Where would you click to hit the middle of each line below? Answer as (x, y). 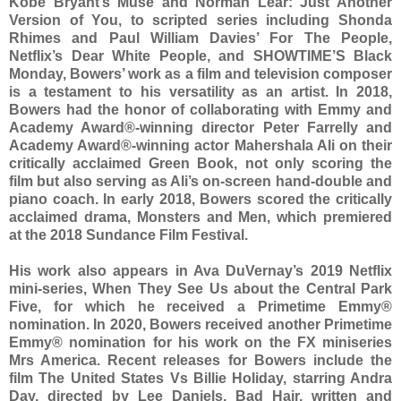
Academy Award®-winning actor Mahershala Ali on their (200, 145)
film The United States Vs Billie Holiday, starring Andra (200, 378)
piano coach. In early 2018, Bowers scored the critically (200, 199)
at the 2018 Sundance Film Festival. (128, 235)
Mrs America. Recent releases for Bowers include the (200, 360)
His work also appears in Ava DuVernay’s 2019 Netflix (200, 270)
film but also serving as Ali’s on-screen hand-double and (200, 181)
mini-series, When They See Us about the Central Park (200, 288)
